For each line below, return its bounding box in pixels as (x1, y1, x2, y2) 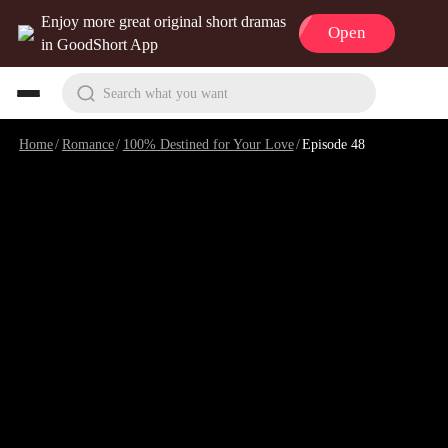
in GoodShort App (41, 36, 159, 54)
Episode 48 (302, 135, 366, 152)
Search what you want (102, 84, 228, 101)
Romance (61, 135, 114, 152)
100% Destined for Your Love (122, 135, 294, 152)
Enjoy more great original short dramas (41, 13, 287, 31)
